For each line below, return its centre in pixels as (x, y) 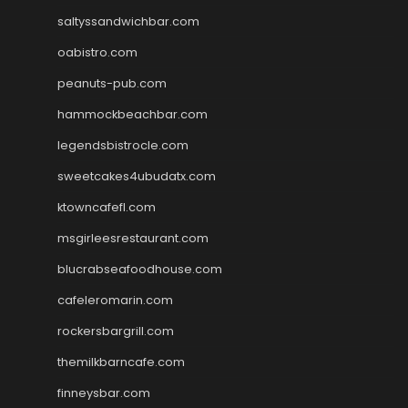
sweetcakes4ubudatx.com (137, 176)
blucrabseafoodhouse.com (140, 269)
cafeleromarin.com (115, 300)
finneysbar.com (104, 393)
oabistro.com (97, 52)
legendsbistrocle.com (123, 145)
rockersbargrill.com (116, 331)
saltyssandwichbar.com (128, 21)
